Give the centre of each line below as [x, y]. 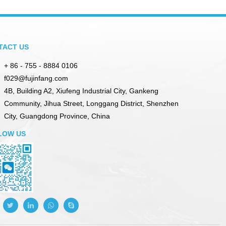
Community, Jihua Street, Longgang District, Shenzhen [91, 104]
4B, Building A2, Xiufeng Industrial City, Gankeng [81, 91]
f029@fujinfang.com [36, 78]
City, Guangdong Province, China [57, 116]
